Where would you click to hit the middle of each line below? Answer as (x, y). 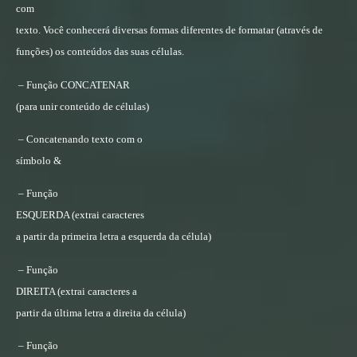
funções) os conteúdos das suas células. (100, 52)
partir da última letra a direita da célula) (101, 312)
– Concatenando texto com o (80, 139)
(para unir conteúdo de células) (82, 106)
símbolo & (39, 161)
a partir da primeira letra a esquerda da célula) (114, 237)
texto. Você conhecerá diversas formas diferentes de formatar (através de (169, 30)
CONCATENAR (95, 84)
